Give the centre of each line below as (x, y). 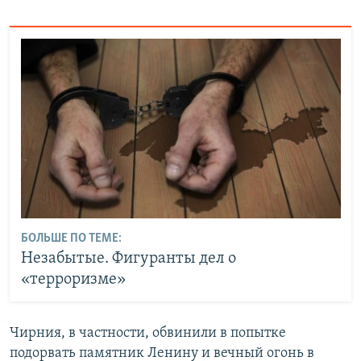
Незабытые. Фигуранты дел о (128, 259)
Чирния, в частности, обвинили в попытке (148, 333)
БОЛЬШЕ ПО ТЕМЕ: (71, 239)
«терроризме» (73, 280)
